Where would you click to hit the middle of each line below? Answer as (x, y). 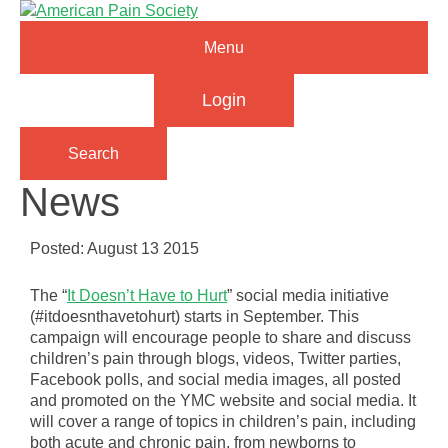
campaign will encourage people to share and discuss (220, 337)
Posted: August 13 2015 (114, 249)
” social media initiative (308, 295)
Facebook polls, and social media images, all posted (215, 379)
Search (93, 153)
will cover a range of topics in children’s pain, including (223, 421)
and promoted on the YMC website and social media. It (223, 400)
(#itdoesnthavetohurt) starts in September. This (194, 316)
